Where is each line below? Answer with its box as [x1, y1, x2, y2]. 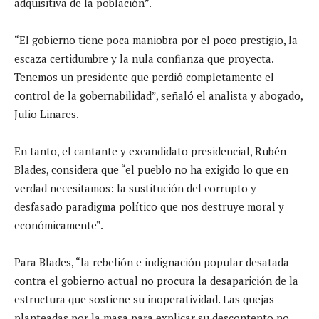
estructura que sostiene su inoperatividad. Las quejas [14, 291, 274, 306]
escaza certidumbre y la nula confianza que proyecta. [14, 51, 273, 66]
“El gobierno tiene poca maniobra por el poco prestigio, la [14, 32, 298, 47]
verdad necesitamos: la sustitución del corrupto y [14, 180, 256, 195]
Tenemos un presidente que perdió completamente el [14, 69, 274, 84]
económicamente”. [14, 217, 103, 232]
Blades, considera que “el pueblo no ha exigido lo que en [14, 162, 288, 177]
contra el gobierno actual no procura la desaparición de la [14, 273, 298, 288]
